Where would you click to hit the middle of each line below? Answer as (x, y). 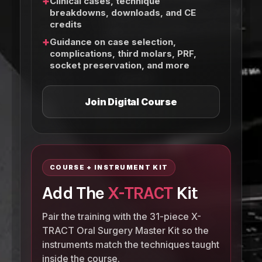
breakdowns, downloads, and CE (123, 13)
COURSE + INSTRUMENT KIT (109, 168)
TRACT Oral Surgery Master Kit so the (125, 231)
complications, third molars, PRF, (123, 54)
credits (66, 25)
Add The (75, 193)
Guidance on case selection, (113, 42)
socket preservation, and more (120, 65)
